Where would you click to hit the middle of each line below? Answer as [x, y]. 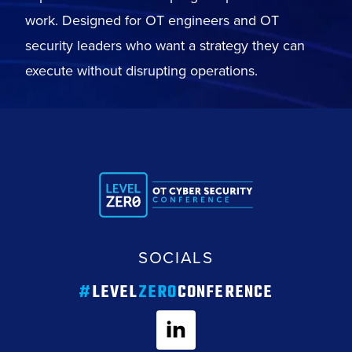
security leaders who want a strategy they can [165, 46]
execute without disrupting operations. [141, 71]
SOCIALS [176, 258]
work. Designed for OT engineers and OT [152, 21]
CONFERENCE [225, 293]
